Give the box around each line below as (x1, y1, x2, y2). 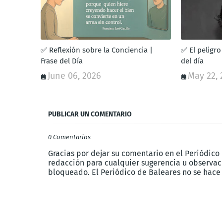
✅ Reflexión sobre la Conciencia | (41, 46, 153, 55)
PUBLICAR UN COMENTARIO (48, 110, 132, 119)
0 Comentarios (48, 133, 91, 141)
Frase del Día (41, 56, 83, 66)
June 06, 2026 (48, 70, 101, 82)
